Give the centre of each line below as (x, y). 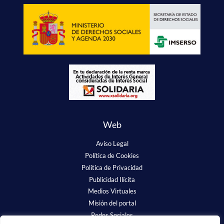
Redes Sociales (112, 215)
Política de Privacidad (112, 168)
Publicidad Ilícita (112, 180)
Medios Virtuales (112, 191)
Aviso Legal (112, 144)
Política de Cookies (112, 156)
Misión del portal (112, 203)
